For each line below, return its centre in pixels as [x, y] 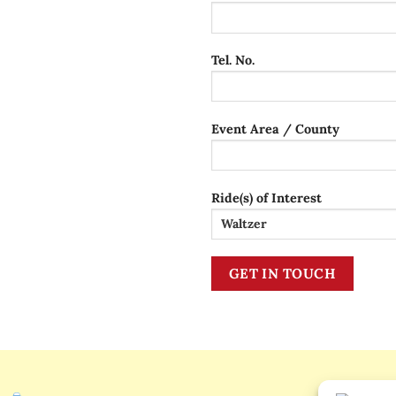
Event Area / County [275, 129]
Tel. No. [233, 61]
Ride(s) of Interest [267, 198]
